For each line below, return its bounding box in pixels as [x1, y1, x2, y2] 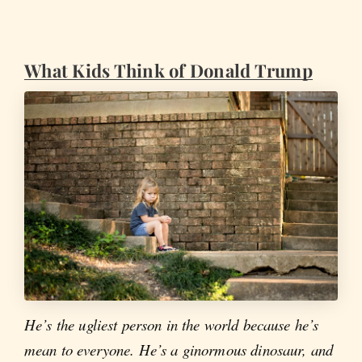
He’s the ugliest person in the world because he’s [24, 314, 319, 335]
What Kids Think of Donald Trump [24, 58, 313, 83]
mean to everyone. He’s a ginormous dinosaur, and [24, 339, 334, 360]
